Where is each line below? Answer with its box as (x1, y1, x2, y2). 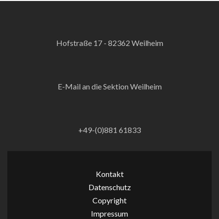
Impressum (91, 209, 128, 218)
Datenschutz (88, 182, 131, 192)
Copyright (92, 196, 127, 205)
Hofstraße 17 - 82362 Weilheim (56, 38, 163, 47)
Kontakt (95, 169, 124, 178)
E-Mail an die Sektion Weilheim (57, 82, 162, 91)
